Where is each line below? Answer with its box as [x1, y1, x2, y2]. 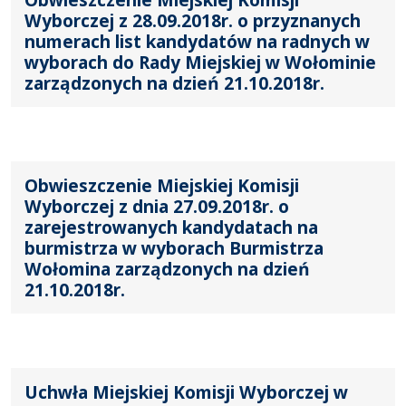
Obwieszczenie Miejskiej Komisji [24, 172, 299, 198]
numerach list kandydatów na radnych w [24, 28, 370, 53]
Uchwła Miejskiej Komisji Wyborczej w [24, 379, 348, 404]
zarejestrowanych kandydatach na [24, 214, 318, 239]
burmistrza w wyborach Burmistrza [24, 235, 324, 260]
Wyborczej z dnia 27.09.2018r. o [24, 193, 289, 218]
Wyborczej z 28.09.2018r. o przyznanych [24, 7, 361, 33]
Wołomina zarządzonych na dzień [24, 256, 310, 281]
